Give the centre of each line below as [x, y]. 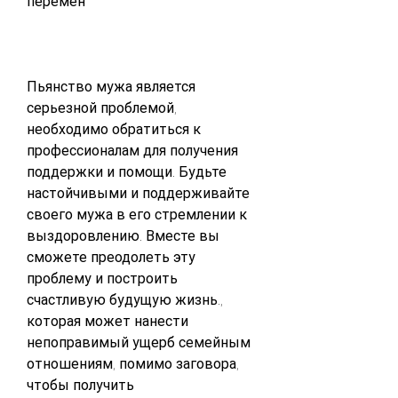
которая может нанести [107, 321]
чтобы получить [80, 385]
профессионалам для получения [132, 150]
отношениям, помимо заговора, [133, 363]
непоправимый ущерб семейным [139, 342]
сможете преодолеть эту [111, 257]
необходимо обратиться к [114, 129]
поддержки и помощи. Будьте [127, 171]
